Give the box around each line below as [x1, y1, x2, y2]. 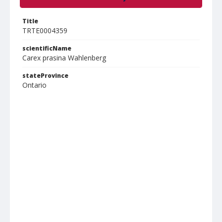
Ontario [22, 80, 47, 90]
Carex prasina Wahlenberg [22, 53, 106, 62]
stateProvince [22, 71, 68, 80]
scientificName [22, 44, 71, 53]
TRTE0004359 [22, 26, 67, 35]
